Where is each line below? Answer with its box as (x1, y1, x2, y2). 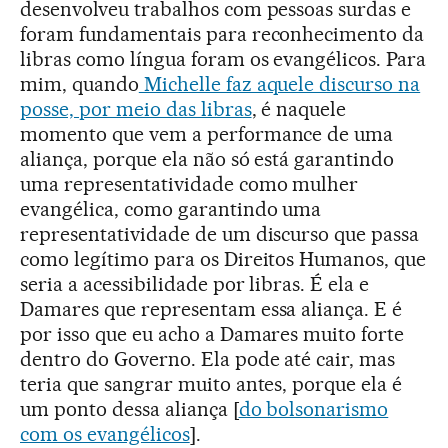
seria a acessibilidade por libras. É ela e (20, 271, 370, 296)
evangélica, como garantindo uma (20, 196, 322, 221)
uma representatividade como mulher (20, 171, 359, 196)
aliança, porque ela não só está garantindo (20, 146, 395, 171)
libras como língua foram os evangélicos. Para (20, 46, 427, 71)
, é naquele (251, 96, 347, 121)
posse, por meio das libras (20, 96, 252, 121)
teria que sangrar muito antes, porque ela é (20, 371, 403, 396)
